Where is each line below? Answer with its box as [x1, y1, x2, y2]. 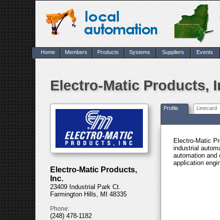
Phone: [50, 205, 69, 213]
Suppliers [162, 49, 184, 55]
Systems [129, 49, 150, 55]
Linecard [196, 105, 217, 111]
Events [196, 49, 213, 55]
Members [64, 49, 87, 55]
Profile [164, 105, 178, 111]
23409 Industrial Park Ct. [50, 183, 121, 191]
